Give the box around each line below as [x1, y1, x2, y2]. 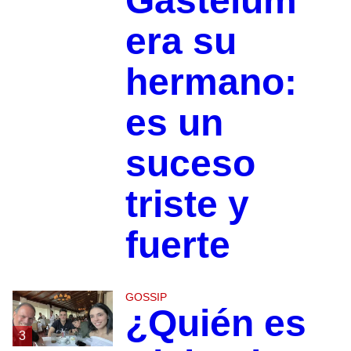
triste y [125, 183, 249, 225]
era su [125, 20, 237, 62]
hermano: [125, 60, 297, 103]
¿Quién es [125, 302, 306, 344]
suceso [125, 142, 255, 184]
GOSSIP [125, 290, 167, 303]
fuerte [125, 223, 230, 266]
